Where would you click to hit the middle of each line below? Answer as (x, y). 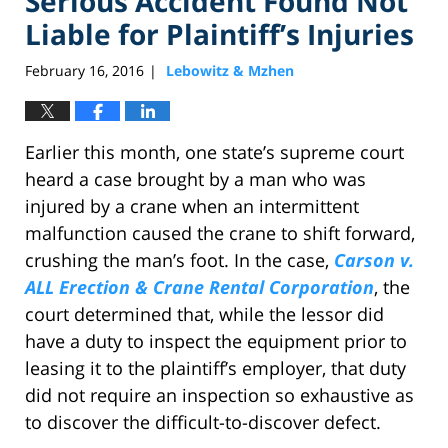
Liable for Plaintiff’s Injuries (219, 33)
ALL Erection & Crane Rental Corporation (199, 287)
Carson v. (374, 260)
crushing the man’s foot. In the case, (179, 260)
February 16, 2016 (84, 71)
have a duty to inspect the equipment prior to (216, 341)
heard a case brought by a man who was (195, 179)
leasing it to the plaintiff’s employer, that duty (215, 368)
